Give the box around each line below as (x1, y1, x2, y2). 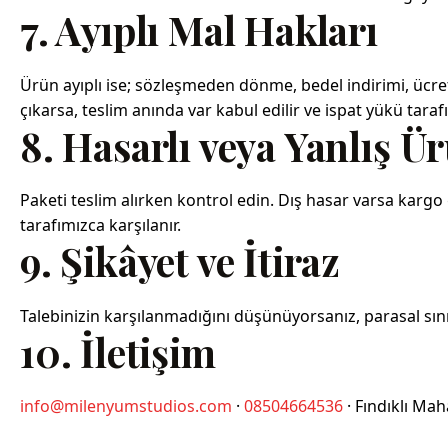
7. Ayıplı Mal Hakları (20, 4, 378, 57)
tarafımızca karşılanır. (20, 214, 181, 237)
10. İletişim (20, 325, 216, 378)
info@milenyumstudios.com (20, 395, 232, 418)
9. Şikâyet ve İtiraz (20, 235, 341, 288)
